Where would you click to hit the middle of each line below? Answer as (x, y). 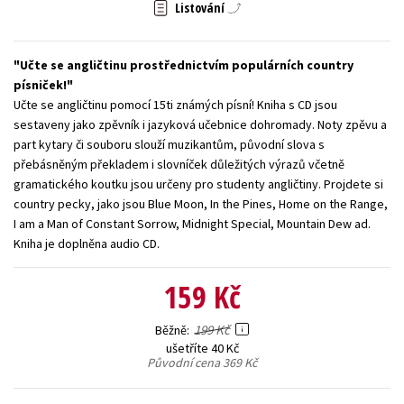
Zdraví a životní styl (321, 25)
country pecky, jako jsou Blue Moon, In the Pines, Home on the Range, (201, 204)
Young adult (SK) (69, 25)
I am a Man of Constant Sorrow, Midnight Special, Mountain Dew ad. (192, 224)
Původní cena (185, 362)
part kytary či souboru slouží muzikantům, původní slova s (169, 145)
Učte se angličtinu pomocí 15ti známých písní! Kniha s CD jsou (175, 105)
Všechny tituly (202, 67)
